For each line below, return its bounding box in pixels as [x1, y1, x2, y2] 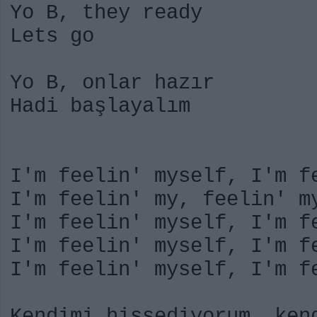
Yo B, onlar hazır [10, 71, 214, 95]
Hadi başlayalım [10, 95, 190, 118]
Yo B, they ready [10, 1, 202, 25]
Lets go [10, 25, 94, 48]
